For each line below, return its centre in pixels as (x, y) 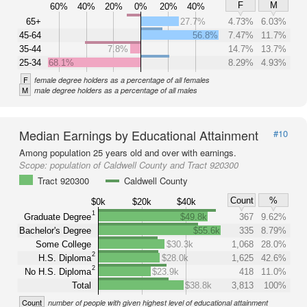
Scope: (35, 165)
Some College (63, 244)
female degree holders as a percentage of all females (122, 80)
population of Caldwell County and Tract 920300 (144, 165)
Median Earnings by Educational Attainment (139, 135)
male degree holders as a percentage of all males (116, 90)
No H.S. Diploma (58, 271)
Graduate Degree (58, 217)
